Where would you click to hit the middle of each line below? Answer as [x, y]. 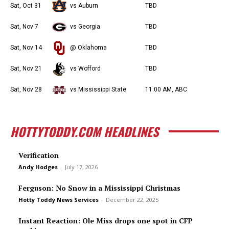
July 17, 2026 [81, 167]
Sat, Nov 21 [26, 68]
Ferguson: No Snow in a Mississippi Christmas [99, 188]
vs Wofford [85, 68]
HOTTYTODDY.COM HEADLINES [84, 131]
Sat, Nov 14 [26, 48]
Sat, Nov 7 [24, 27]
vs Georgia [85, 27]
